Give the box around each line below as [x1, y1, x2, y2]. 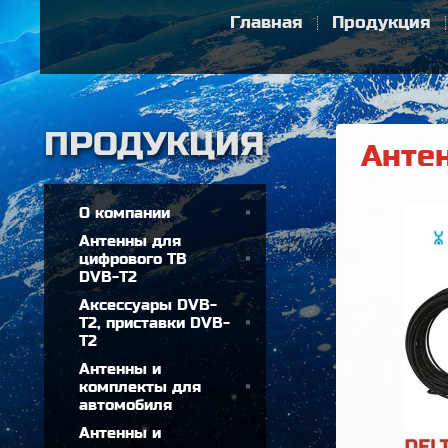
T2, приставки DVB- [79, 314, 231, 332]
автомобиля [79, 396, 173, 414]
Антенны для [79, 232, 182, 250]
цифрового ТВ [79, 250, 188, 268]
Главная [229, 13, 303, 33]
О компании [79, 204, 171, 222]
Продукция [331, 13, 431, 33]
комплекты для [79, 378, 202, 396]
